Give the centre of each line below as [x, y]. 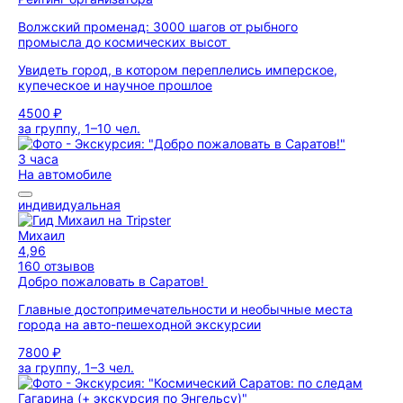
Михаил [41, 235]
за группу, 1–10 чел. [79, 128]
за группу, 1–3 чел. [76, 367]
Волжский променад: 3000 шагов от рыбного [158, 27]
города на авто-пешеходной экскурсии [139, 324]
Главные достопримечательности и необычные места [185, 309]
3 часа [38, 159]
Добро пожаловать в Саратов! [113, 281]
